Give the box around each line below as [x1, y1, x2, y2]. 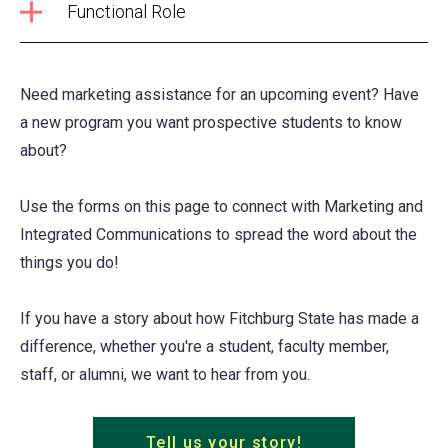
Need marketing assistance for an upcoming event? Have [20, 85, 419, 105]
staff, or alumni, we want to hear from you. [20, 365, 310, 385]
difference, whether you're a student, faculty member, [20, 337, 389, 357]
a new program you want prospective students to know [20, 113, 402, 133]
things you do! [20, 253, 119, 273]
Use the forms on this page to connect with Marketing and [20, 197, 423, 217]
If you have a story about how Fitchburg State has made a [20, 309, 419, 329]
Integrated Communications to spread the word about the [20, 225, 417, 245]
